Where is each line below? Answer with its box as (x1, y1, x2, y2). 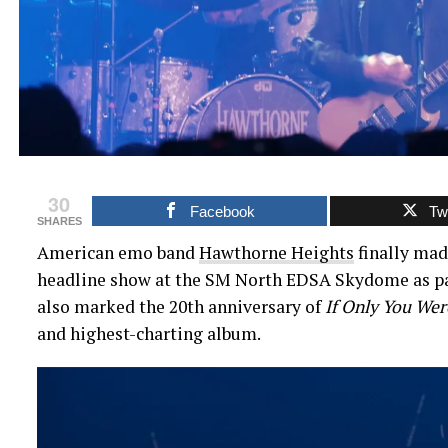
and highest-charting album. (36, 322, 261, 346)
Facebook (190, 203, 256, 221)
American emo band (36, 241, 199, 265)
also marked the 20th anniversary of (36, 295, 325, 319)
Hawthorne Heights (198, 241, 354, 265)
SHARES (36, 215, 82, 228)
